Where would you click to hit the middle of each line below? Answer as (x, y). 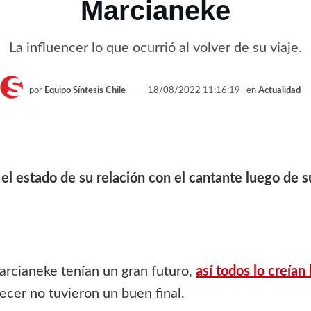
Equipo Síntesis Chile (85, 91)
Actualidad (279, 91)
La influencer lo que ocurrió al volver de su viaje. (155, 48)
